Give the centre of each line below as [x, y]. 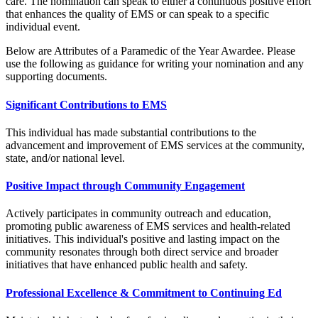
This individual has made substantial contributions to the [131, 132]
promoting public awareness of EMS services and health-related [148, 226]
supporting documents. [56, 77]
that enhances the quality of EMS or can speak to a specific [137, 14]
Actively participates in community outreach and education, [138, 214]
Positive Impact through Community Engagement [125, 186]
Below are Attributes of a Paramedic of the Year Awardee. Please [150, 51]
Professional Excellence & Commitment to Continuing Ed [144, 292]
